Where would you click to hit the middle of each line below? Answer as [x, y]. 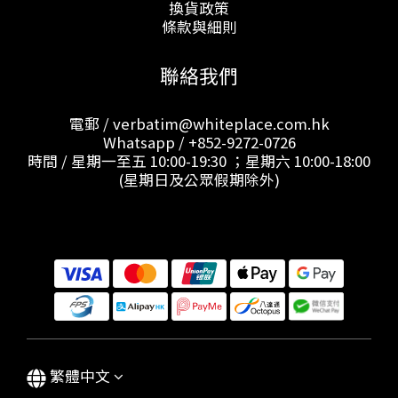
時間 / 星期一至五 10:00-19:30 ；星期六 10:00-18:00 [199, 161]
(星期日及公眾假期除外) [199, 179]
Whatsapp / [145, 142]
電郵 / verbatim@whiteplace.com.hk [199, 123]
